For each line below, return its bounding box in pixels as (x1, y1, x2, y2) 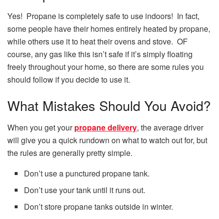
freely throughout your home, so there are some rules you (7, 61, 204, 72)
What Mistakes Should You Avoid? (7, 96, 211, 115)
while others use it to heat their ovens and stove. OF (7, 35, 188, 47)
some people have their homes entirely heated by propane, (7, 22, 210, 34)
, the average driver (137, 121, 203, 133)
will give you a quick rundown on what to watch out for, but (7, 134, 207, 146)
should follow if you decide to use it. (7, 73, 130, 85)
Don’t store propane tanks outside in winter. (24, 200, 174, 212)
